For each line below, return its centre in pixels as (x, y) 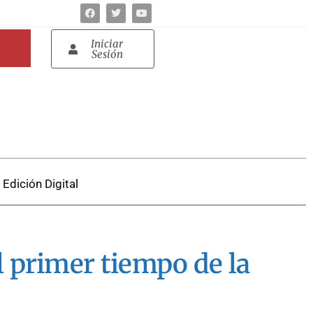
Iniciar (107, 44)
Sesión (107, 54)
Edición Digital (40, 183)
